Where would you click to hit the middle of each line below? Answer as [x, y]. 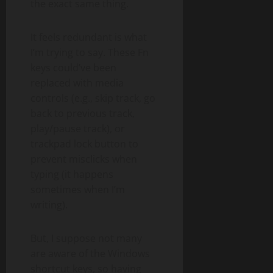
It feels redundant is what [89, 37]
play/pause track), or [78, 129]
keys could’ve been [73, 68]
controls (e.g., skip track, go [93, 98]
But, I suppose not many [86, 239]
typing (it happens [72, 175]
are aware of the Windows [90, 254]
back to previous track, [83, 114]
